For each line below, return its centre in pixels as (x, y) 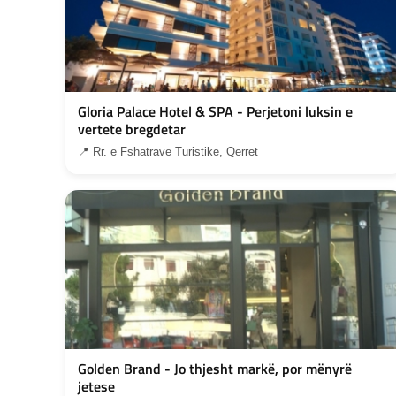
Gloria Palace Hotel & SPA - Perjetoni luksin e (215, 111)
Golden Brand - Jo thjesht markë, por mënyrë (215, 368)
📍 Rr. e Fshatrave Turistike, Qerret (168, 151)
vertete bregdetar (132, 129)
